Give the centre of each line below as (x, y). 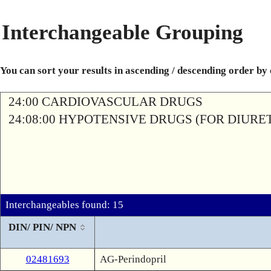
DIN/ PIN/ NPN (42, 227)
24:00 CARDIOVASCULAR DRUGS (106, 102)
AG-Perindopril (133, 259)
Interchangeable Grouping (122, 32)
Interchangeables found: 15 (64, 205)
